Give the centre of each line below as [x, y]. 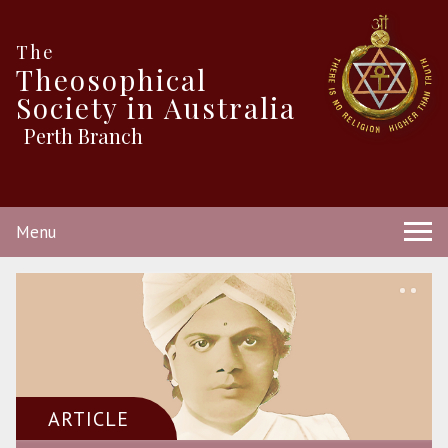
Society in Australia [156, 108]
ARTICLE [88, 419]
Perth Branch [83, 136]
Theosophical [111, 80]
